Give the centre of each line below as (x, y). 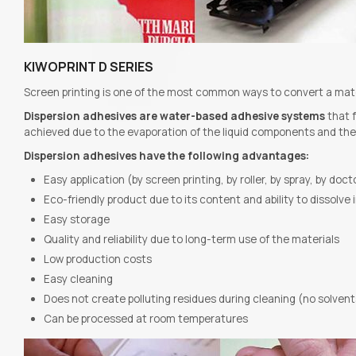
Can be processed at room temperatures (146, 318)
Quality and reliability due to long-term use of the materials (192, 239)
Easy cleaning (79, 279)
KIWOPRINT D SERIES (89, 66)
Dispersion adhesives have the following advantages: (167, 155)
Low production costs (98, 259)
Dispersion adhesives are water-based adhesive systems (175, 116)
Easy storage (77, 219)
